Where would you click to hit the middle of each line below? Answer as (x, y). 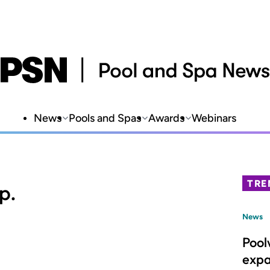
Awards (166, 118)
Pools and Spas (105, 118)
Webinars (214, 118)
